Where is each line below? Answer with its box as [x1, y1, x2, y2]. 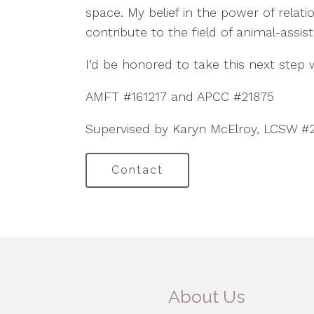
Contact [111, 163, 163, 177]
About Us [168, 286, 246, 307]
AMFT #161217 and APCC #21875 [86, 89, 274, 104]
